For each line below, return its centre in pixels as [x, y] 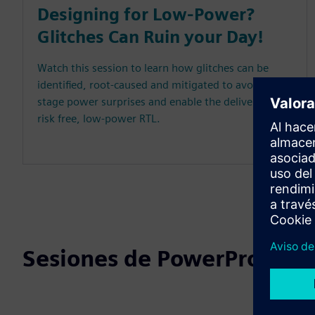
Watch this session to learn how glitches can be [153, 68]
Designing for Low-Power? [146, 15]
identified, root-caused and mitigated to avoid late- [162, 85]
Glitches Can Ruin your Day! [150, 37]
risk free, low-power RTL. [99, 119]
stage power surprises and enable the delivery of [156, 102]
